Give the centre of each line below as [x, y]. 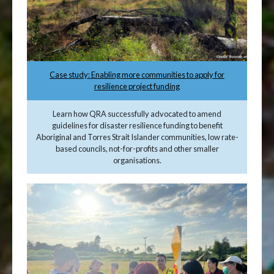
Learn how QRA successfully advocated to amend [137, 113]
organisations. [137, 160]
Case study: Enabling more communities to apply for [137, 75]
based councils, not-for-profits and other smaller [137, 148]
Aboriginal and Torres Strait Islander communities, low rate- [137, 137]
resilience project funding [137, 87]
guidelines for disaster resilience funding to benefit [137, 125]
